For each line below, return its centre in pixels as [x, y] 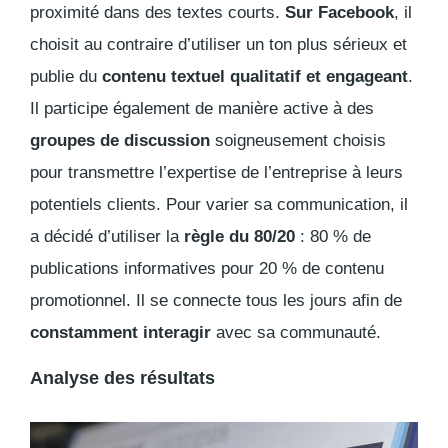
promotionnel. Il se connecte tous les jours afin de [216, 301]
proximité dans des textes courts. [157, 13]
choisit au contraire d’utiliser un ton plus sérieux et [218, 45]
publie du [66, 77]
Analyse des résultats [122, 378]
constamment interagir [120, 333]
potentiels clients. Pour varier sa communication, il [219, 205]
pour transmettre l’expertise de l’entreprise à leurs [216, 173]
